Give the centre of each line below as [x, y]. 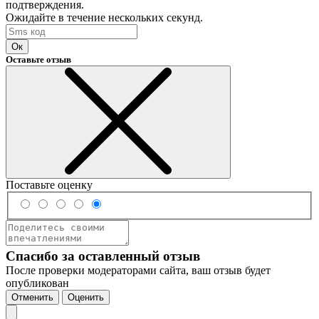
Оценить [86, 297]
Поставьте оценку [49, 185]
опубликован [37, 283]
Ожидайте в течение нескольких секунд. [104, 18]
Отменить [32, 297]
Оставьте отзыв [38, 60]
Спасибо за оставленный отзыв [103, 256]
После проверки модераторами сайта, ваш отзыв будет [138, 270]
